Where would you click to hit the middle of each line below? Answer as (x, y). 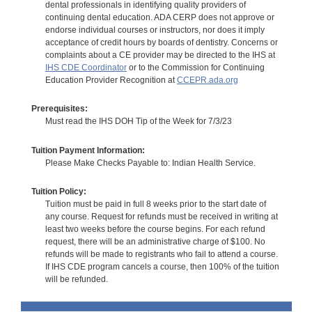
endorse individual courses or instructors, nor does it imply (155, 30)
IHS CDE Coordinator (86, 67)
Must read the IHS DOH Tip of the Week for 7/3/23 (138, 122)
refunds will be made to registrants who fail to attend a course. (161, 255)
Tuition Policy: (58, 192)
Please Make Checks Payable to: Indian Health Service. (150, 163)
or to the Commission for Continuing (195, 67)
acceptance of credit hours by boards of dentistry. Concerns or (161, 42)
